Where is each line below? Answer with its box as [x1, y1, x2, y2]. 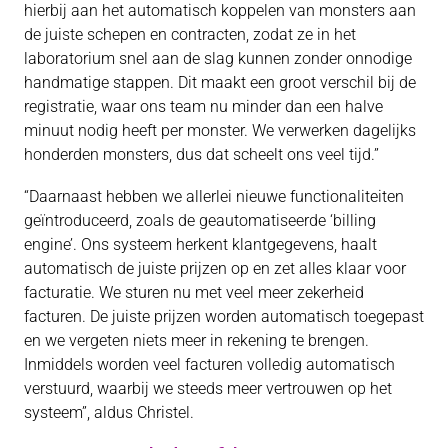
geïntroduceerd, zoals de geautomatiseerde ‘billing [24, 211, 376, 231]
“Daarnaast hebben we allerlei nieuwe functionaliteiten [24, 187, 404, 207]
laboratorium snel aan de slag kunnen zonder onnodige [24, 49, 412, 69]
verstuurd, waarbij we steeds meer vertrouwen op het [24, 379, 392, 399]
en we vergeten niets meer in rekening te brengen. [24, 331, 373, 351]
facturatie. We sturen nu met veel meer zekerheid [24, 283, 364, 303]
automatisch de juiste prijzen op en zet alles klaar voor [24, 259, 406, 279]
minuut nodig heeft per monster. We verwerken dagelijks [24, 121, 416, 141]
